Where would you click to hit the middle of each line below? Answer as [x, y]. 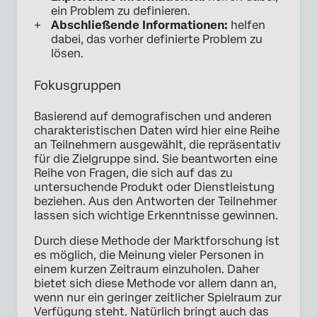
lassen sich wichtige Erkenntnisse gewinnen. [156, 216]
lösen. [67, 54]
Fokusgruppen [77, 86]
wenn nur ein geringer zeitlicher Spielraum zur [158, 298]
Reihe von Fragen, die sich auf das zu [133, 173]
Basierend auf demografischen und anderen [153, 117]
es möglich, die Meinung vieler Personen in [149, 255]
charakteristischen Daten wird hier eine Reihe [157, 131]
